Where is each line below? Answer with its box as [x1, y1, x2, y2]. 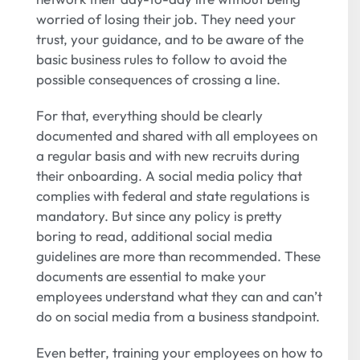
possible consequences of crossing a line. [36, 71, 280, 88]
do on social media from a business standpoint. [36, 308, 320, 325]
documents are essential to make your [36, 268, 266, 285]
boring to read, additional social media [36, 227, 272, 245]
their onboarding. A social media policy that [36, 167, 302, 185]
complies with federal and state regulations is [36, 187, 309, 205]
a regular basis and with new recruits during [36, 147, 300, 165]
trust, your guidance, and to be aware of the [36, 31, 304, 48]
